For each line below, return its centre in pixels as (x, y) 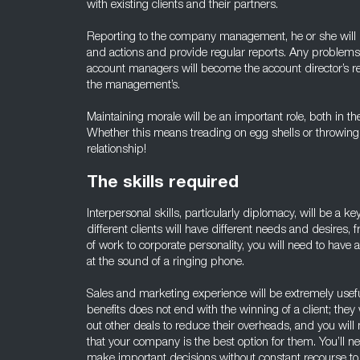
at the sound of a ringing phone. (166, 262)
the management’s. (133, 86)
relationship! (117, 150)
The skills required (163, 184)
